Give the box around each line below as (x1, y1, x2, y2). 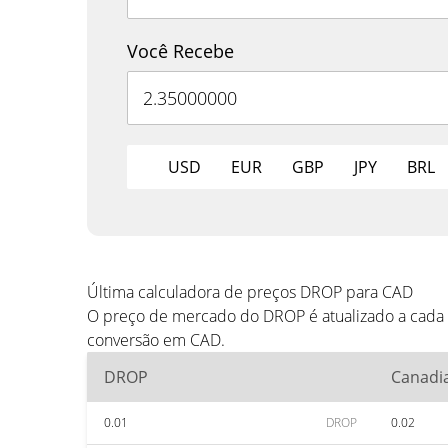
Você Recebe (127, 39, 234, 63)
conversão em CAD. (87, 329, 225, 351)
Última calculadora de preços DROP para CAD (87, 281, 413, 303)
